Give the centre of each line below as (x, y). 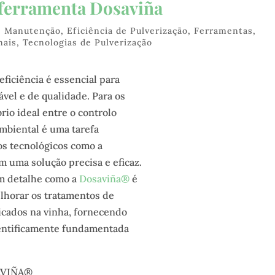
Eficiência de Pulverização (128, 31)
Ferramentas (224, 31)
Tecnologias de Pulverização (88, 43)
